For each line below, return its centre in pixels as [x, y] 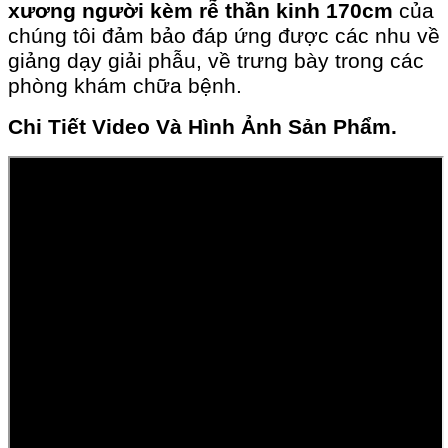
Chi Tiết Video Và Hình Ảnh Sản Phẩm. [202, 127]
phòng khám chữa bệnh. [125, 86]
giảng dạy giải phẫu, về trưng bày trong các [216, 61]
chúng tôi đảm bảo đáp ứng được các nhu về [224, 36]
